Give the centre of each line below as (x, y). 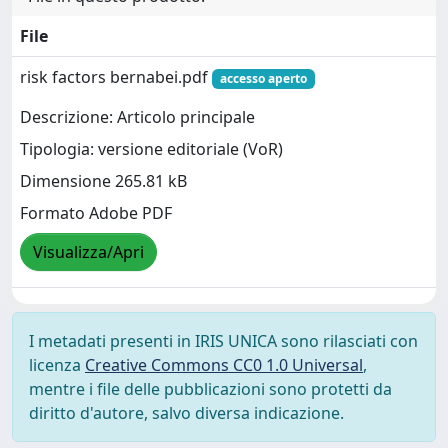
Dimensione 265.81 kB (103, 181)
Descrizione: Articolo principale (137, 117)
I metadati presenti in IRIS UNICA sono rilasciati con (223, 341)
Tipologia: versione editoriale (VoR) (151, 149)
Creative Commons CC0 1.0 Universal (224, 365)
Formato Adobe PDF (96, 213)
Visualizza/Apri (88, 252)
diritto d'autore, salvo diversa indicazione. (186, 413)
